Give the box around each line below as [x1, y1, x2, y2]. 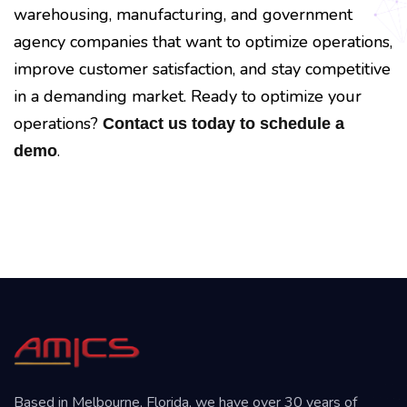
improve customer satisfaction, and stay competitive [14, 57, 391, 80]
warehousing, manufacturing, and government [14, 3, 352, 25]
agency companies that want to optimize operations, [14, 30, 392, 53]
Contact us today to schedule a [103, 114, 344, 133]
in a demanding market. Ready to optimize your [14, 84, 362, 107]
